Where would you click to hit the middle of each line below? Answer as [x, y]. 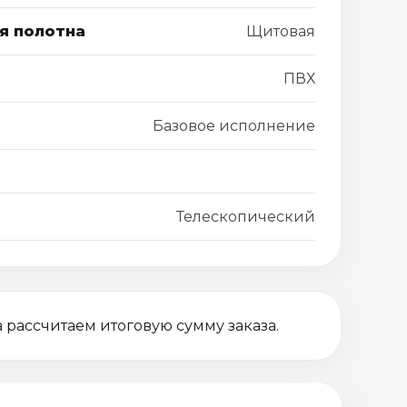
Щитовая [280, 31]
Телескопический [245, 217]
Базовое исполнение [233, 126]
